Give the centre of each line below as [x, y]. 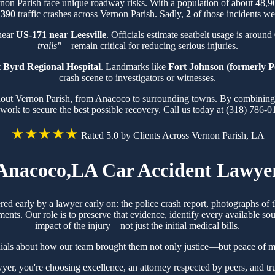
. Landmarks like [134, 66]
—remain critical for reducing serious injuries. [149, 45]
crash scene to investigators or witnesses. [137, 77]
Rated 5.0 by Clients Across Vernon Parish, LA [172, 135]
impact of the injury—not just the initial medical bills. [137, 225]
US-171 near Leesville [61, 34]
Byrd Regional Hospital [52, 66]
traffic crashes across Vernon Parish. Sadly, [101, 14]
